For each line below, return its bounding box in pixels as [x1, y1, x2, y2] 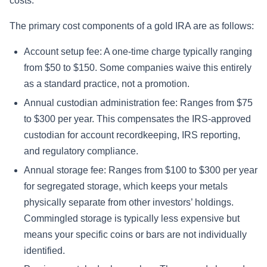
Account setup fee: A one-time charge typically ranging [24, 46, 252, 57]
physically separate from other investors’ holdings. [24, 197, 234, 207]
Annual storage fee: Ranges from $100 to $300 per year [24, 164, 257, 175]
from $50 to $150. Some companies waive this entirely [24, 62, 252, 73]
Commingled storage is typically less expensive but [24, 213, 240, 223]
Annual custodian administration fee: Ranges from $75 [24, 97, 253, 108]
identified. [24, 245, 65, 256]
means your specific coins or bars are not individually [24, 229, 247, 240]
